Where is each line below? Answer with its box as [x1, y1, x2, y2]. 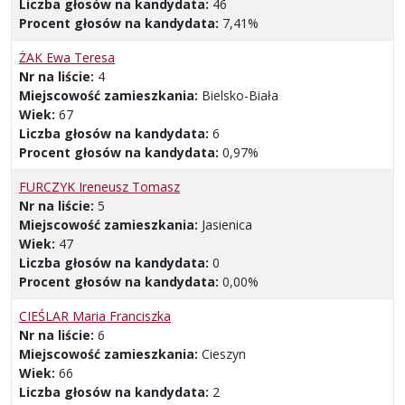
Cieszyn [202, 345, 246, 363]
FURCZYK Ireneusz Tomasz [19, 178, 180, 196]
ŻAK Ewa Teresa [19, 49, 115, 67]
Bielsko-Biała [202, 87, 278, 105]
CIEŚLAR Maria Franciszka [19, 307, 171, 325]
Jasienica [202, 216, 252, 234]
